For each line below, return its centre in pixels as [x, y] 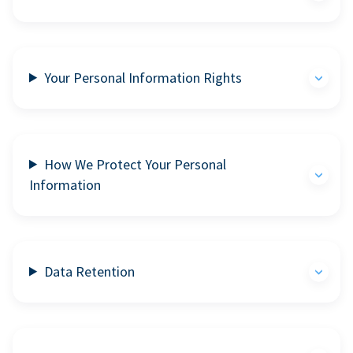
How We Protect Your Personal [136, 164]
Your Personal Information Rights [143, 77]
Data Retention [90, 271]
